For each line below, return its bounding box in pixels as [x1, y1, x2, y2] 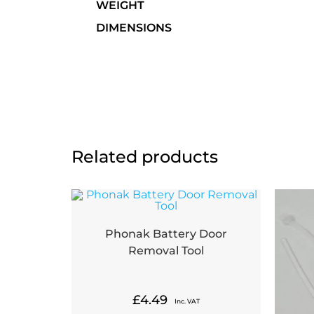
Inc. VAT [175, 297, 200, 306]
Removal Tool [128, 244, 204, 258]
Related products [71, 146, 218, 168]
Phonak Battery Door [105, 227, 227, 241]
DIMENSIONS [96, 20, 172, 34]
